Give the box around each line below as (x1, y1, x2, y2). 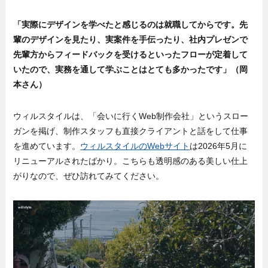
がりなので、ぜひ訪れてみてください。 (13, 170, 165, 181)
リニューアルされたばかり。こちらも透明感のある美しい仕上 (13, 156, 248, 166)
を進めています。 (13, 141, 81, 151)
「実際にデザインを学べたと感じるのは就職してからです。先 (13, 19, 248, 29)
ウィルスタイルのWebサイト (80, 141, 190, 151)
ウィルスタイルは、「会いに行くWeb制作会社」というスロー (13, 111, 249, 121)
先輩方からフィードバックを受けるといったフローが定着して (13, 49, 248, 59)
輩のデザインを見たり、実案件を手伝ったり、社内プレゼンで (13, 34, 248, 44)
